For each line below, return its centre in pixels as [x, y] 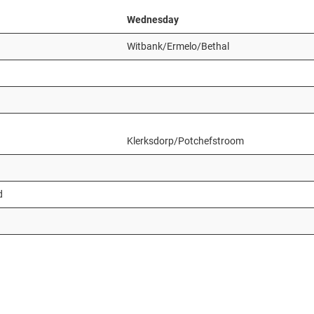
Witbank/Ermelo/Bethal [178, 46]
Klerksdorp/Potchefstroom [185, 141]
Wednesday [153, 20]
